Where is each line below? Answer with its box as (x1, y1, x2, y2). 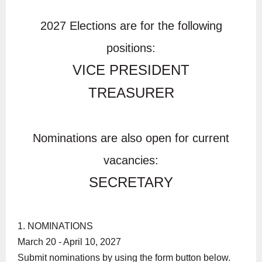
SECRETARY (89, 174, 173, 190)
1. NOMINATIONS (18, 220, 93, 231)
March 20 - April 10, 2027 (18, 236, 121, 247)
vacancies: (104, 153, 158, 167)
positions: (106, 41, 156, 54)
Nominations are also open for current (33, 131, 229, 144)
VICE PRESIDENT (73, 61, 189, 78)
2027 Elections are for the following (40, 19, 222, 32)
